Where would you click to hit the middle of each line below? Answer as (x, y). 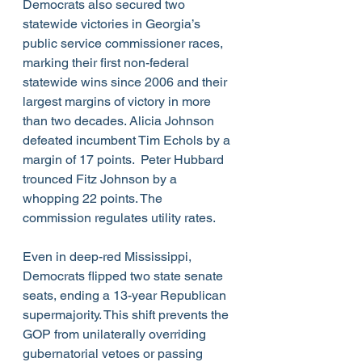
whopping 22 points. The (94, 199)
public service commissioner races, (124, 44)
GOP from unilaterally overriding (116, 335)
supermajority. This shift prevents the (127, 315)
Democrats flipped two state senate (124, 276)
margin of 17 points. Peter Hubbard (125, 160)
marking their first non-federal (107, 63)
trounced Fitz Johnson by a (101, 179)
